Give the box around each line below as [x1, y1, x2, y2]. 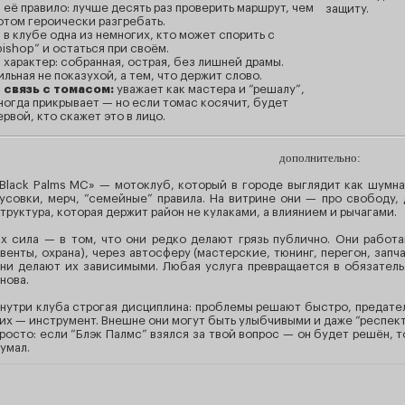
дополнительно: [279, 150, 361, 165]
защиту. [325, 3, 369, 14]
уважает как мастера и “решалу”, [117, 83, 305, 95]
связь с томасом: [4, 83, 117, 95]
